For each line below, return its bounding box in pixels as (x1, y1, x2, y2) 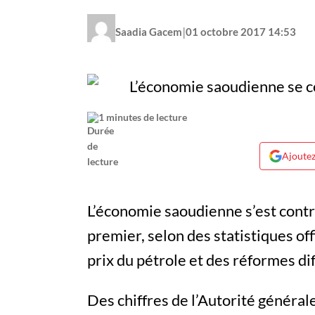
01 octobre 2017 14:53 (186, 25, 296, 38)
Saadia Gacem (115, 25, 182, 38)
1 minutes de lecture (98, 111, 187, 124)
